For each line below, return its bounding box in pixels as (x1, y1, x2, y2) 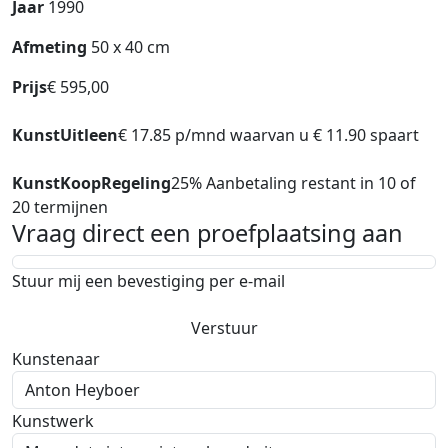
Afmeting (12, 36, 91, 58)
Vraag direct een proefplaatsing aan (12, 217, 403, 249)
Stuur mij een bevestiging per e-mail (12, 270, 285, 292)
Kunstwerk (12, 410, 94, 432)
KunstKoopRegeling (12, 172, 171, 194)
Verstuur (190, 317, 258, 339)
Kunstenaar (12, 348, 100, 370)
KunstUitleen (12, 124, 118, 146)
